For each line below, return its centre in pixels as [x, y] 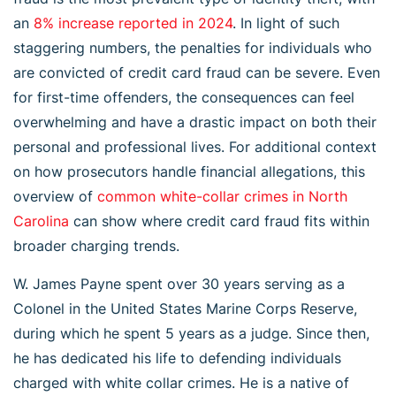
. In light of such [286, 23]
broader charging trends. [96, 245]
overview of [55, 196]
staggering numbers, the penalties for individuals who [193, 47]
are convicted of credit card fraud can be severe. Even [197, 72]
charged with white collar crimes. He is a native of [181, 382]
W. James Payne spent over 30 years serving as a [179, 283]
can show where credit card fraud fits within [219, 221]
